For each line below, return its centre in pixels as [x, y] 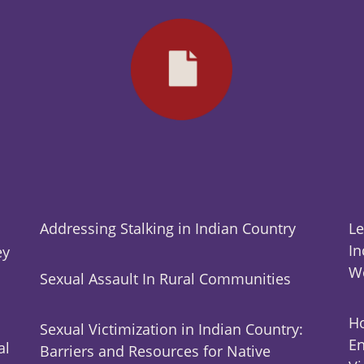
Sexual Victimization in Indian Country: [171, 329]
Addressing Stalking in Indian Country [167, 229]
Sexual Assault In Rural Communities [165, 279]
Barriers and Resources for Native [155, 351]
